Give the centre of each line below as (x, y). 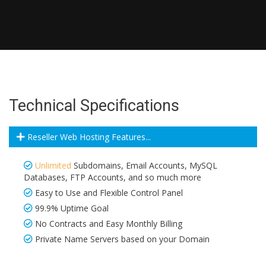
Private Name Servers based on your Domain (122, 239)
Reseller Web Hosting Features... (88, 137)
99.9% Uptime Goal (72, 208)
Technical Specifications (94, 106)
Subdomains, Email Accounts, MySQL (144, 165)
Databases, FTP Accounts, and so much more (113, 177)
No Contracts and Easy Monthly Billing (109, 224)
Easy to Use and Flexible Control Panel (109, 193)
